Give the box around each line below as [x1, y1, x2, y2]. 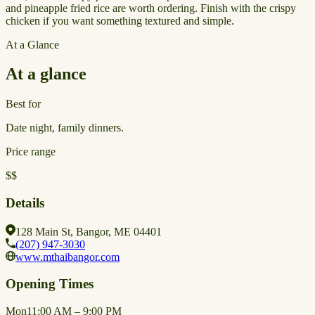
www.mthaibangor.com [15, 250, 120, 263]
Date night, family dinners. [6, 122, 124, 134]
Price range [6, 146, 56, 158]
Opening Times [6, 276, 94, 292]
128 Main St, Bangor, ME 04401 [15, 225, 162, 238]
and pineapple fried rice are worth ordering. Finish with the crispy [6, 1, 296, 14]
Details [6, 195, 44, 211]
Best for [6, 98, 41, 110]
